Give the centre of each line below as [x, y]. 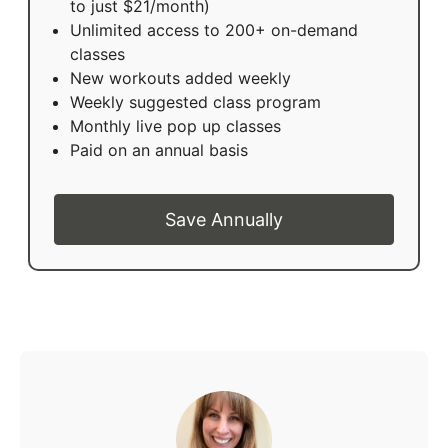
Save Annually [224, 220]
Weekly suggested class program [195, 102]
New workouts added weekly [180, 78]
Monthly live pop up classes [175, 126]
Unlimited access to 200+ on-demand [214, 30]
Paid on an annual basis [159, 150]
